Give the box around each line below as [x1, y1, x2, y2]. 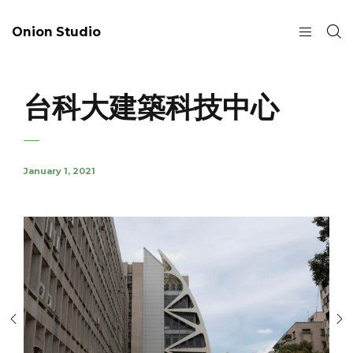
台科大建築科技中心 [24, 90, 279, 124]
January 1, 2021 [24, 165, 95, 176]
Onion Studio [12, 24, 101, 39]
